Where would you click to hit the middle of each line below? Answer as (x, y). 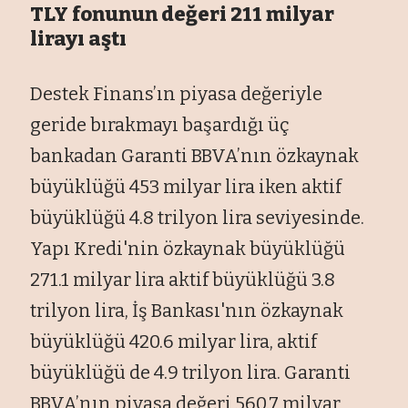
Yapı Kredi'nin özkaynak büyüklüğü (188, 248)
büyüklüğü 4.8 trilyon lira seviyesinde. (198, 217)
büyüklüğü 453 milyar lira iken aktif (186, 186)
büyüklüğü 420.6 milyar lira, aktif (174, 341)
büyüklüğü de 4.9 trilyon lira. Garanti (191, 372)
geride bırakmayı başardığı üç (160, 124)
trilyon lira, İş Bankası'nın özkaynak (187, 310)
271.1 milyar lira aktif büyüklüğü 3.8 (183, 279)
